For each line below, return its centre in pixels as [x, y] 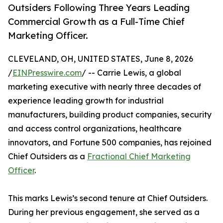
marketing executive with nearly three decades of [105, 87]
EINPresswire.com [47, 73]
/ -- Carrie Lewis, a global [131, 73]
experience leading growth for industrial [86, 101]
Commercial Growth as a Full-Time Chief [96, 22]
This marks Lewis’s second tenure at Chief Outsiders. [108, 198]
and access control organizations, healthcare [95, 129]
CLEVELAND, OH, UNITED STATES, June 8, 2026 [101, 59]
